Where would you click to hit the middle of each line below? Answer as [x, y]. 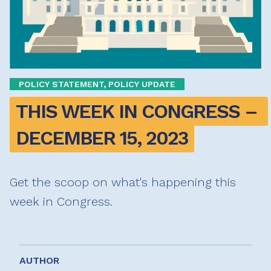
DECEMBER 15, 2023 [102, 138]
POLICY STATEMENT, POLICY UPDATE [97, 84]
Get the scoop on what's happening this [123, 182]
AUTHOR [39, 261]
